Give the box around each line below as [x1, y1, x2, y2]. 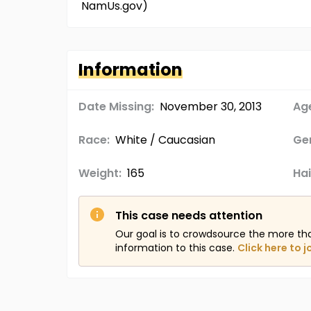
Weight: [78, 165, 121, 181]
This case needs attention [115, 208, 262, 224]
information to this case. [115, 241, 235, 255]
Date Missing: [78, 99, 154, 115]
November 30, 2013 [160, 99, 262, 115]
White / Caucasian [115, 132, 215, 148]
